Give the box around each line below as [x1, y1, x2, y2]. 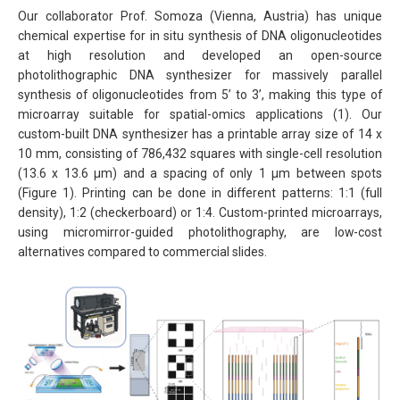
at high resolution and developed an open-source [18, 48, 382, 63]
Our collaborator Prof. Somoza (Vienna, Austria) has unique [18, 9, 382, 24]
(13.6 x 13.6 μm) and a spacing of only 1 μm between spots [18, 166, 382, 181]
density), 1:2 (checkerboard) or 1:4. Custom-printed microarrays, [18, 205, 382, 221]
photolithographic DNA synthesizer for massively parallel [18, 68, 382, 83]
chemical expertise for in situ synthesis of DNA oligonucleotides [18, 29, 382, 44]
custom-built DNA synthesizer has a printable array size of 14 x [18, 127, 382, 142]
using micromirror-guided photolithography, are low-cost [18, 225, 382, 240]
